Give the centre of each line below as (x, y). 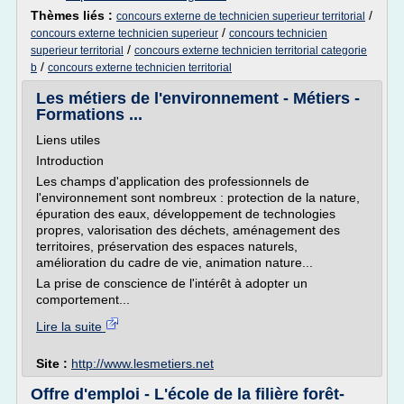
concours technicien (278, 33)
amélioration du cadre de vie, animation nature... (174, 262)
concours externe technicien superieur (124, 33)
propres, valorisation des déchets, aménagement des (188, 230)
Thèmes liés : (73, 15)
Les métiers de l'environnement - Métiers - (198, 98)
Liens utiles (68, 140)
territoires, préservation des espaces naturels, (167, 246)
